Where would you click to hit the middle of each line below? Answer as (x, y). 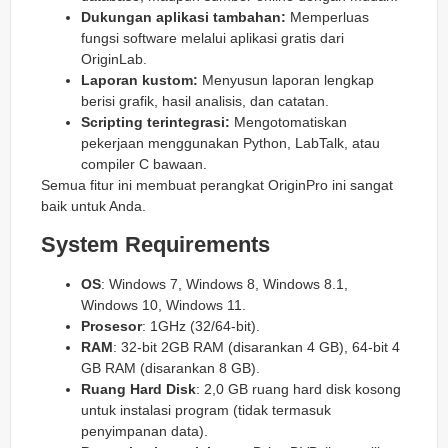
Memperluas (327, 17)
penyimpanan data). (144, 430)
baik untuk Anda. (93, 206)
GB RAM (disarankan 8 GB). (170, 367)
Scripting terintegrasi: (155, 122)
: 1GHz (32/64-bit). (201, 325)
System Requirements (155, 244)
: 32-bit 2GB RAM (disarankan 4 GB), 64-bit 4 (256, 346)
